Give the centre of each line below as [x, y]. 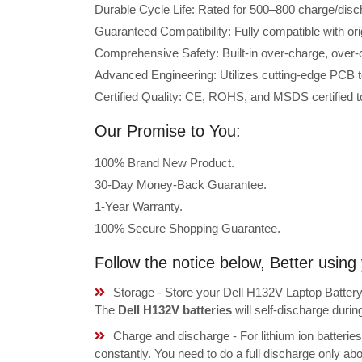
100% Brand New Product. [164, 163]
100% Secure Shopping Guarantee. [187, 228]
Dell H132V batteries [175, 310]
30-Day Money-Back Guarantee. [181, 185]
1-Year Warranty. [139, 206]
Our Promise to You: [168, 131]
